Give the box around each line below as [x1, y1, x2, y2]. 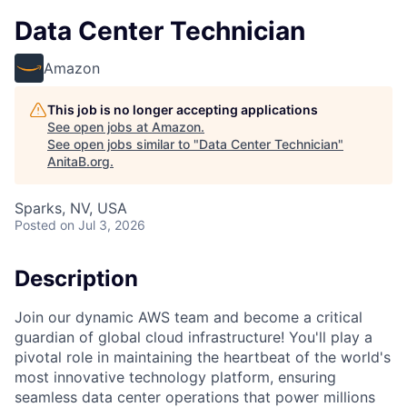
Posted [15, 217, 56, 233]
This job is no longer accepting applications [47, 102, 318, 117]
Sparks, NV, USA [15, 199, 127, 217]
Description [15, 265, 138, 292]
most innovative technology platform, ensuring [15, 367, 336, 386]
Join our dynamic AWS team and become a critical [15, 307, 362, 326]
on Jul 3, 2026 [60, 217, 145, 233]
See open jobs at [47, 119, 152, 134]
